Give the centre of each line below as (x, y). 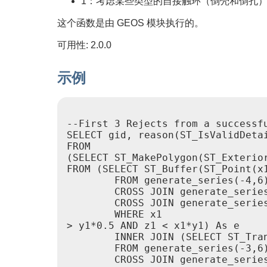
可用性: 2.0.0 (84, 45)
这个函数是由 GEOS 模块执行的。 (131, 23)
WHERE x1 (117, 215)
